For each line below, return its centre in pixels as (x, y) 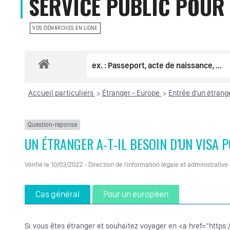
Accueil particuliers (61, 93)
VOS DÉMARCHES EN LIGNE (65, 28)
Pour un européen (136, 194)
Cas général (57, 194)
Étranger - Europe (131, 93)
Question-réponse (52, 125)
